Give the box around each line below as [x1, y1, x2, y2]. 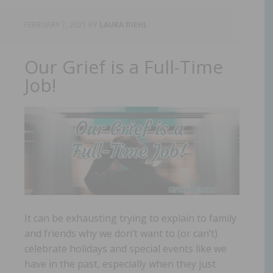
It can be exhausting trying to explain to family [24, 211, 236, 225]
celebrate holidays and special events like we [24, 242, 227, 256]
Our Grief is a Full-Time [24, 54, 223, 79]
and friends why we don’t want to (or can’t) [24, 227, 218, 241]
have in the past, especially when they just [24, 257, 216, 271]
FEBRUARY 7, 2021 [24, 19, 87, 30]
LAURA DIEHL [99, 19, 147, 30]
